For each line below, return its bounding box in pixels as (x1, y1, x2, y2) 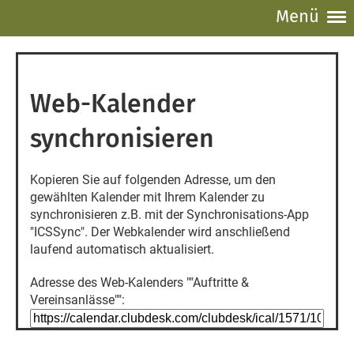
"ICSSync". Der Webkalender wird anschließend (30, 224, 290, 239)
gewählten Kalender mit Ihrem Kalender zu (30, 190, 265, 205)
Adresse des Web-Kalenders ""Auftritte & (30, 275, 249, 290)
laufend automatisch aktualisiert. (30, 242, 214, 257)
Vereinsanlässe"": (30, 292, 125, 307)
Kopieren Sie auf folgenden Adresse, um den (30, 172, 276, 187)
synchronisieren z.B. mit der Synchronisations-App (30, 207, 309, 222)
